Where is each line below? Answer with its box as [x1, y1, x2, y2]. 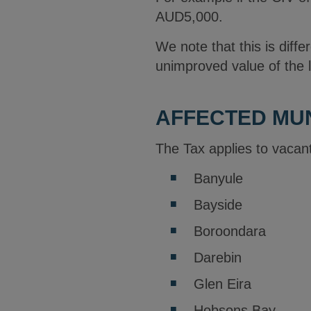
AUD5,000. [155, 9, 223, 24]
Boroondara [194, 224, 266, 239]
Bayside [194, 197, 242, 212]
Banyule [194, 171, 243, 186]
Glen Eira [194, 276, 251, 292]
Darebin [194, 250, 242, 265]
